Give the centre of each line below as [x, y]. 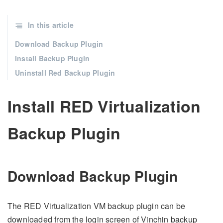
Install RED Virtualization [104, 106]
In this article [51, 25]
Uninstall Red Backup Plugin [65, 73]
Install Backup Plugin [53, 58]
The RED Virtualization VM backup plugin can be [97, 206]
